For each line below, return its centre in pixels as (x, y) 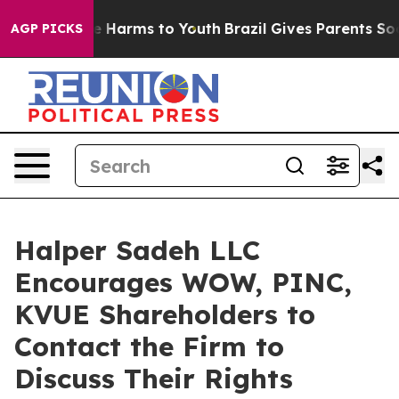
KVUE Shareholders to (165, 314)
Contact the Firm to (149, 346)
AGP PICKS (47, 28)
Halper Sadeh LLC (137, 250)
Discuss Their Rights (154, 379)
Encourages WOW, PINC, (183, 282)
